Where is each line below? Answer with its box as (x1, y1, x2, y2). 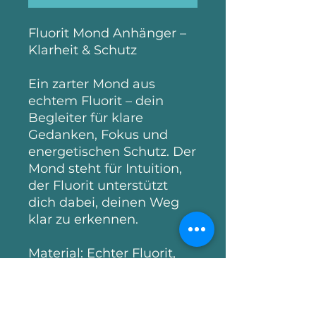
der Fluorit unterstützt (28, 178, 168, 194)
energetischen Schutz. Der (28, 144, 196, 160)
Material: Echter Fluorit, (28, 245, 176, 262)
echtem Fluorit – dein (28, 93, 164, 109)
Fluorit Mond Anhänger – (28, 25, 186, 42)
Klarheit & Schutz (28, 42, 137, 59)
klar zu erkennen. (28, 212, 138, 228)
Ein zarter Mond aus (28, 76, 155, 92)
